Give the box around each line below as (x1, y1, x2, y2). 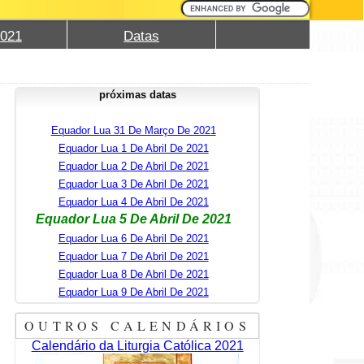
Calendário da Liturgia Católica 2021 (31, 338, 244, 353)
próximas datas (98, 88, 176, 101)
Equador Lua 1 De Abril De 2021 (58, 141, 209, 154)
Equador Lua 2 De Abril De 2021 (58, 159, 209, 172)
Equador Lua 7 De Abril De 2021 (58, 249, 209, 262)
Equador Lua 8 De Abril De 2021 (58, 267, 209, 280)
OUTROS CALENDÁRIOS (24, 316, 250, 334)
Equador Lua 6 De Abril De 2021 (58, 232, 209, 245)
